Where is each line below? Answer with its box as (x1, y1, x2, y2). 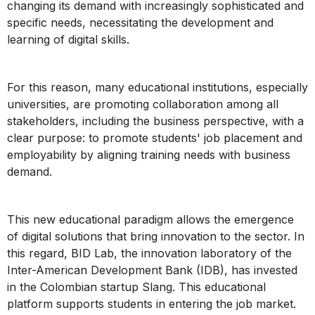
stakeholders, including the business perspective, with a (7, 114, 304, 129)
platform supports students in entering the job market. (7, 297, 296, 311)
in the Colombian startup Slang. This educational (7, 280, 266, 295)
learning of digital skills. (7, 32, 129, 47)
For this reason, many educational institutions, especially (7, 80, 308, 95)
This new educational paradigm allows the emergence (7, 212, 294, 227)
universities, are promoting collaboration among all (7, 97, 278, 112)
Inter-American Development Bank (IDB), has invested (7, 263, 297, 278)
